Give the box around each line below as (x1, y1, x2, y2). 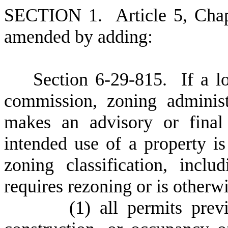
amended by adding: (4, 26, 153, 47)
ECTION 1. (14, 5, 116, 25)
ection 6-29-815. (43, 69, 182, 90)
